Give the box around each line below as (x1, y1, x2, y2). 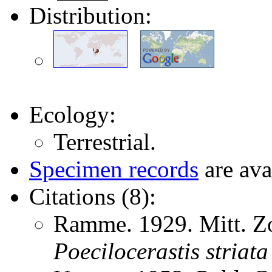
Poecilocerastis (53, 237, 200, 264)
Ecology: (29, 101, 116, 127)
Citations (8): (29, 183, 156, 209)
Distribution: (29, 2, 152, 29)
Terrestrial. (53, 128, 156, 155)
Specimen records (29, 155, 199, 182)
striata (206, 237, 268, 264)
